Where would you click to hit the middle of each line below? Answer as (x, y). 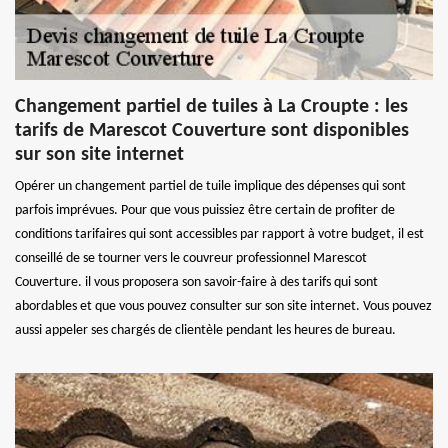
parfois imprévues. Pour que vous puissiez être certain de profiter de (205, 210)
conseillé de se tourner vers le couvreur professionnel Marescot (191, 258)
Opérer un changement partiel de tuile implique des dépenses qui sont (210, 186)
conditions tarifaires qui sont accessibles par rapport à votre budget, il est (219, 234)
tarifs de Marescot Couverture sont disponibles (212, 130)
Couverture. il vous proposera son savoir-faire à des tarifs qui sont (196, 282)
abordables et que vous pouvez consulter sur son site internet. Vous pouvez (223, 306)
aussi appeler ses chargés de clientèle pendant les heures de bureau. (205, 330)
